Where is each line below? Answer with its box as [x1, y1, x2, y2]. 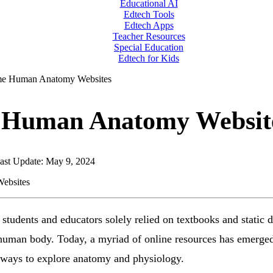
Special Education [114, 41, 183, 52]
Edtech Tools [123, 9, 174, 19]
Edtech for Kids [118, 52, 179, 63]
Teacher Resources [112, 30, 185, 41]
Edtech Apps [124, 19, 174, 30]
